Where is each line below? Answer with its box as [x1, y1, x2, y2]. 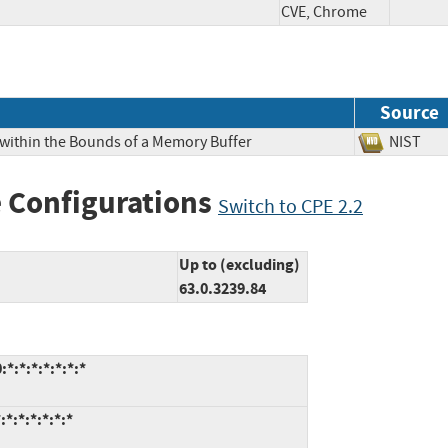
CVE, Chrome [281, 2, 367, 23]
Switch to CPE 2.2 [218, 193, 363, 219]
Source [380, 99, 439, 125]
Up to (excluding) [179, 254, 300, 276]
